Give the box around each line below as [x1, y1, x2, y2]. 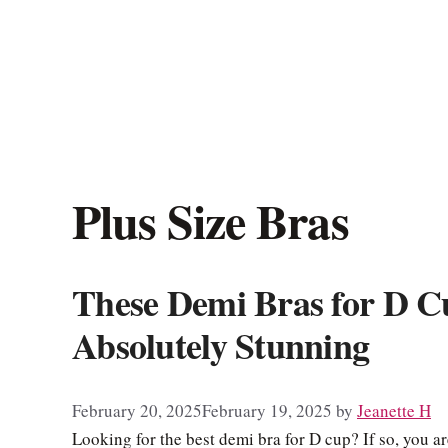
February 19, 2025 [202, 399, 332, 423]
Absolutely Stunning [72, 319, 370, 372]
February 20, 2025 [72, 399, 202, 423]
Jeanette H [357, 399, 431, 423]
